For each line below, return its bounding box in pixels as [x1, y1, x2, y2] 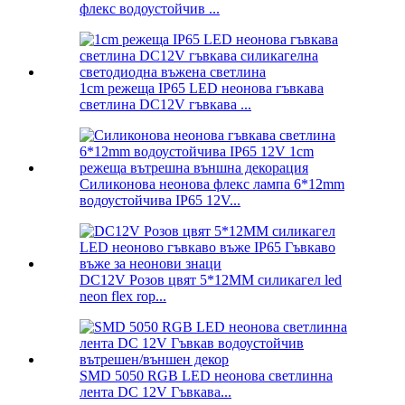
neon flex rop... [80, 288, 166, 305]
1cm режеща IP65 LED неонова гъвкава [80, 80, 324, 97]
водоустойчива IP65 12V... [80, 193, 240, 209]
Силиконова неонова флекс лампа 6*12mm [80, 176, 344, 193]
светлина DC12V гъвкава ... [80, 97, 251, 113]
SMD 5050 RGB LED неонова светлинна [80, 368, 333, 384]
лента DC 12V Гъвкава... [80, 384, 231, 400]
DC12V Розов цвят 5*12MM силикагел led [80, 272, 342, 288]
